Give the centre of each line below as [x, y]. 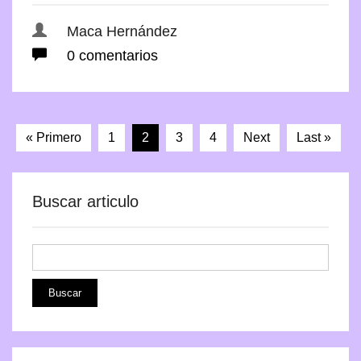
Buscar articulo [85, 201]
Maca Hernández [122, 31]
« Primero [53, 137]
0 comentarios [110, 55]
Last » [313, 137]
